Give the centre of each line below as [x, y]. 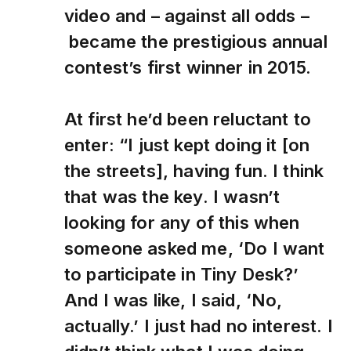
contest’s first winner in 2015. [190, 67]
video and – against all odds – [187, 16]
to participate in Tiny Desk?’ [182, 274]
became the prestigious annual [196, 42]
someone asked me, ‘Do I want [195, 248]
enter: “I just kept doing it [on [187, 145]
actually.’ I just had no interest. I [199, 326]
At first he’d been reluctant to [188, 119]
